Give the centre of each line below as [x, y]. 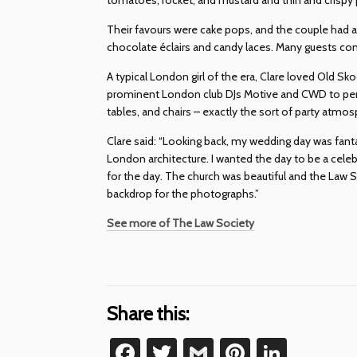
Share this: [148, 313]
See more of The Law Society [181, 223]
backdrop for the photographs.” [183, 193]
